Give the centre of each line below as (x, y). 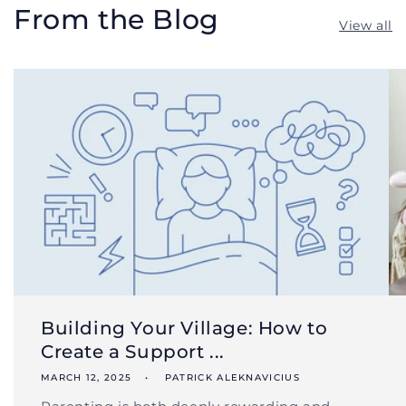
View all (366, 26)
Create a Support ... (133, 351)
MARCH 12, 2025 (87, 377)
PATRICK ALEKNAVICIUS (230, 377)
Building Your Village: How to (184, 328)
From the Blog (116, 20)
